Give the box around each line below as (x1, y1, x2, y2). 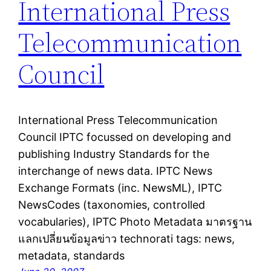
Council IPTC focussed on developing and (18, 131, 232, 144)
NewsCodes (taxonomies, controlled (18, 198, 206, 212)
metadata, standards (18, 249, 125, 263)
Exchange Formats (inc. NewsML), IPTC (18, 181, 223, 195)
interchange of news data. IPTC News (18, 165, 213, 178)
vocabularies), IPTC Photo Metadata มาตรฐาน (18, 215, 252, 229)
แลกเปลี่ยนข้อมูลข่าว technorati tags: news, (18, 232, 235, 246)
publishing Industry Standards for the (18, 148, 210, 161)
